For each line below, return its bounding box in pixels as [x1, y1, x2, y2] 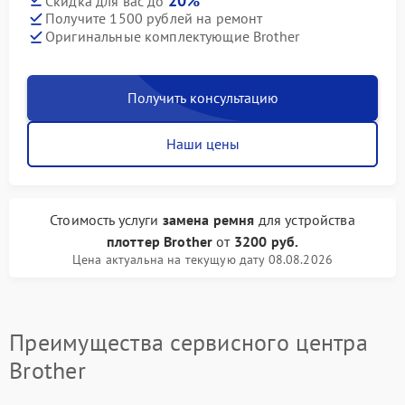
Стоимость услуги [50, 210, 163, 229]
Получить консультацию [127, 88, 278, 107]
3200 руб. [233, 231, 299, 250]
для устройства [254, 210, 355, 229]
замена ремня [162, 210, 255, 229]
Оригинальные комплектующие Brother [45, 27, 300, 46]
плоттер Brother [106, 231, 213, 250]
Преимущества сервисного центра [9, 326, 368, 357]
